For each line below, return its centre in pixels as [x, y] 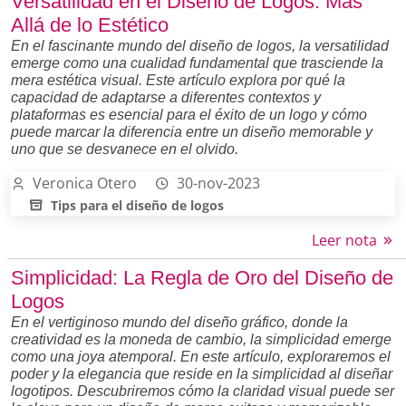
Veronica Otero [85, 183]
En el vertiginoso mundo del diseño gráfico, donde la [179, 322]
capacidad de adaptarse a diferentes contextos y [166, 97]
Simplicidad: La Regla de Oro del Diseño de [202, 277]
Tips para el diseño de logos [137, 205]
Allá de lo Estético [90, 24]
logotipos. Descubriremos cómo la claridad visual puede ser [203, 391]
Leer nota [346, 240]
